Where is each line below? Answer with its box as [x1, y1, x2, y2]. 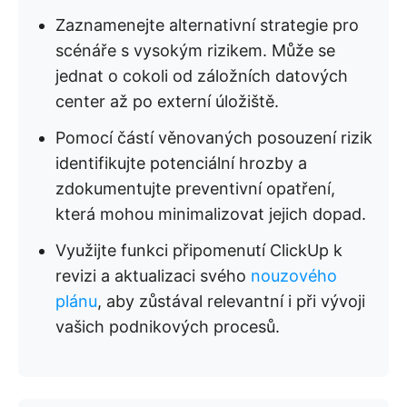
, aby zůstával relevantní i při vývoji [97, 291, 365, 311]
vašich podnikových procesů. [55, 316, 280, 336]
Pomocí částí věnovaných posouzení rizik [55, 127, 372, 147]
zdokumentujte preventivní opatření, [55, 178, 335, 198]
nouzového [251, 265, 337, 285]
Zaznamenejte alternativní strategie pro [55, 15, 359, 35]
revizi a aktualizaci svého [55, 265, 251, 285]
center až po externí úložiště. [55, 91, 279, 111]
